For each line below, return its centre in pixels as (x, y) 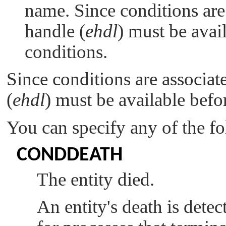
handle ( (55, 31)
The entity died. (96, 179)
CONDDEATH (70, 155)
